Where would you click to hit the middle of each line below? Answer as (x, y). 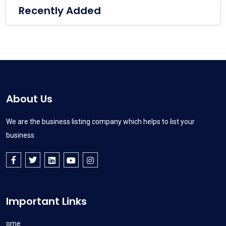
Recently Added (60, 11)
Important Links (46, 202)
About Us (29, 99)
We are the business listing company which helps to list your (100, 122)
